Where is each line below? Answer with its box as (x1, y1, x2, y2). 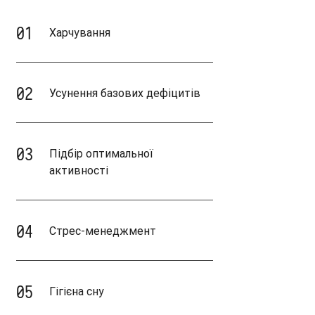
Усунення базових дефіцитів (49, 86, 200, 100)
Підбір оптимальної (49, 147, 153, 160)
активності (49, 164, 108, 177)
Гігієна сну (49, 285, 104, 298)
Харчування (49, 26, 110, 39)
